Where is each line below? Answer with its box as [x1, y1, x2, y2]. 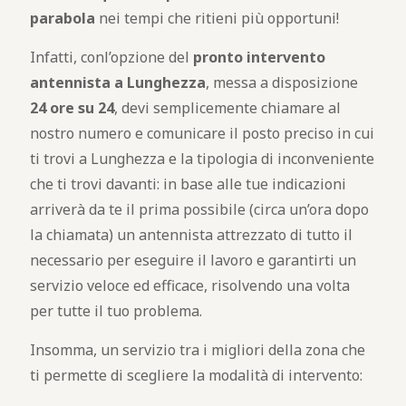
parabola [30, 8, 95, 28]
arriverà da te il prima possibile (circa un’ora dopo [30, 199, 369, 219]
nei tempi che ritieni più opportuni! [95, 8, 339, 28]
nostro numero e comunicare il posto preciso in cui [30, 123, 374, 143]
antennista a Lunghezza [30, 72, 206, 92]
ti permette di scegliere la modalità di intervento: [30, 365, 362, 385]
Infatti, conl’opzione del [30, 47, 193, 67]
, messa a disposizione [206, 72, 358, 92]
